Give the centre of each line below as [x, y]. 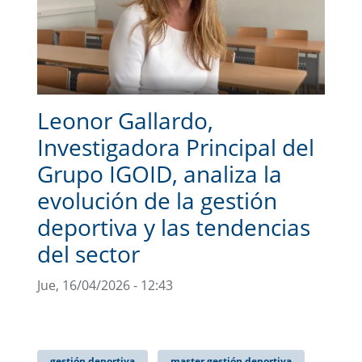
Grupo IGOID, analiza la [160, 173]
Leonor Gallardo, [125, 120]
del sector [88, 253]
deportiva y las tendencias [174, 227]
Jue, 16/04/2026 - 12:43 [105, 285]
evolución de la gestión [157, 200]
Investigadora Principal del [176, 147]
